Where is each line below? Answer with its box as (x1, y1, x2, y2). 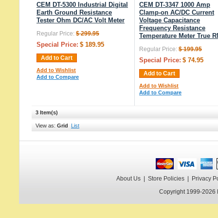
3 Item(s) (36, 109, 58, 115)
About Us (116, 175, 141, 182)
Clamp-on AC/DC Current (139, 9, 214, 16)
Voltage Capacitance (139, 17, 200, 24)
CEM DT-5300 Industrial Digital (36, 1, 128, 8)
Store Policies (148, 175, 184, 182)
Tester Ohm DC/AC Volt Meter (36, 17, 125, 24)
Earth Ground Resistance (36, 9, 112, 16)
